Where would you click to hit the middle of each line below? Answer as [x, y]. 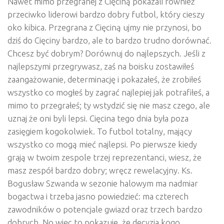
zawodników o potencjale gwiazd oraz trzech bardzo [105, 209]
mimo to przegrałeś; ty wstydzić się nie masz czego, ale [109, 105]
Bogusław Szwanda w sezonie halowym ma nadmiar [103, 183]
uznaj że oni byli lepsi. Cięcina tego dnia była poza [98, 118]
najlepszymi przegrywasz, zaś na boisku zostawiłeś [101, 66]
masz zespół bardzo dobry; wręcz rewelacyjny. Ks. [100, 170]
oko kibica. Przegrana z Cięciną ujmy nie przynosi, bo [104, 27]
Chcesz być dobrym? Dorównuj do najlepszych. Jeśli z [106, 53]
